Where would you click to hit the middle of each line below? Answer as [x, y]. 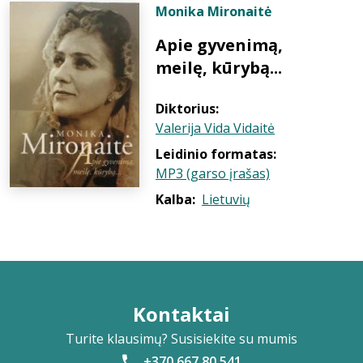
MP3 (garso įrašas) [213, 173]
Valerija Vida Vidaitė [215, 128]
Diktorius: [187, 109]
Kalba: [175, 199]
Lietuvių [226, 199]
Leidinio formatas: [216, 154]
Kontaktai [181, 314]
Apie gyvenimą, [219, 45]
